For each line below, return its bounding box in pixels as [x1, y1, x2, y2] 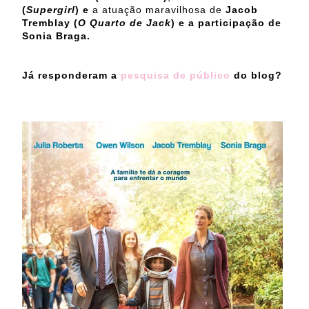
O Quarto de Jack [78, 17, 171, 28]
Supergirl [26, 3, 75, 15]
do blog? [230, 69, 282, 81]
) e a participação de [171, 17, 281, 28]
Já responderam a [22, 69, 121, 81]
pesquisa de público [121, 69, 230, 81]
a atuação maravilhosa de [92, 3, 222, 15]
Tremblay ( [22, 17, 78, 28]
